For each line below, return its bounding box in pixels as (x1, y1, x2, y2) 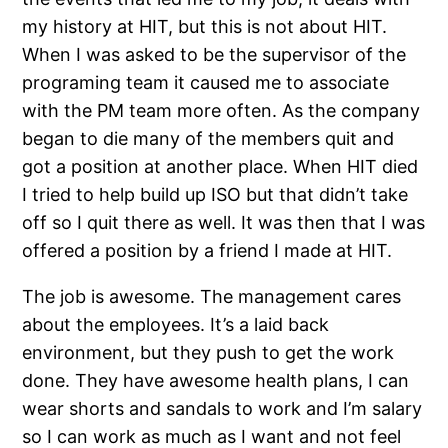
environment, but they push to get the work (22, 341, 395, 363)
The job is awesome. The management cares (22, 285, 402, 307)
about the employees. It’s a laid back (22, 313, 330, 335)
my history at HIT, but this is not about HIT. (22, 15, 388, 37)
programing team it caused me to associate (22, 71, 390, 93)
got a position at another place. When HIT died (22, 155, 419, 177)
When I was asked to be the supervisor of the (22, 43, 407, 65)
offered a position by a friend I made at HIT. (22, 239, 393, 261)
